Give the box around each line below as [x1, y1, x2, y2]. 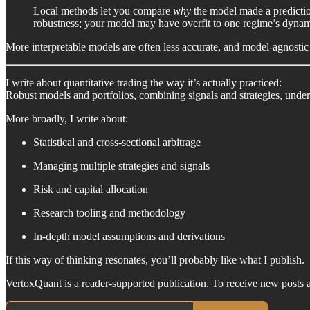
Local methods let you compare [33, 4, 173, 17]
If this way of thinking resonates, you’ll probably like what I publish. [6, 253, 304, 266]
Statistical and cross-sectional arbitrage [33, 136, 201, 148]
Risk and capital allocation [33, 183, 148, 195]
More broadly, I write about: [6, 112, 128, 125]
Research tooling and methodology [33, 206, 185, 219]
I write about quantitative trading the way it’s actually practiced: [6, 76, 282, 89]
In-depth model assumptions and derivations [33, 230, 225, 242]
